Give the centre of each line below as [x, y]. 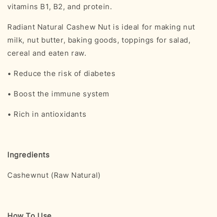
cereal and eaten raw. [47, 53]
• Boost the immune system [60, 93]
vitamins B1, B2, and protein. [60, 6]
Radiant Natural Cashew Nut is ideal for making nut [101, 27]
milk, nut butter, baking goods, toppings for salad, [99, 40]
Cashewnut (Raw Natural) [55, 175]
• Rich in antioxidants [48, 114]
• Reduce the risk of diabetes [62, 73]
